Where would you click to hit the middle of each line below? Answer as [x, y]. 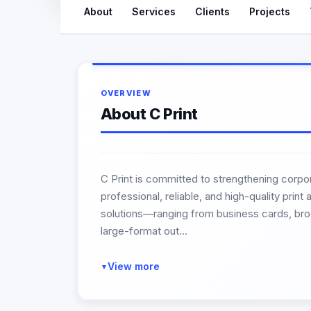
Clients [212, 11]
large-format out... [144, 231]
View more [133, 266]
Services [154, 11]
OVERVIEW [126, 93]
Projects [270, 11]
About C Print [149, 114]
